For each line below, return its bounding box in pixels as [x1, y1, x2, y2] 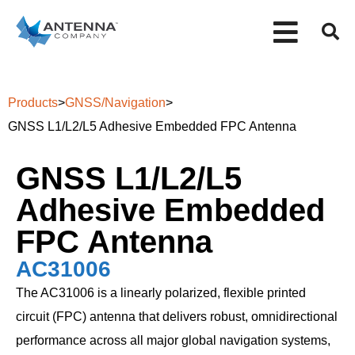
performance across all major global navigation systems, [16, 334, 330, 347]
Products [8, 96, 58, 109]
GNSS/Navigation [65, 96, 166, 109]
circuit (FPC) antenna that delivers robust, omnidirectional [16, 310, 338, 323]
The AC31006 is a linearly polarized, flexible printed [16, 286, 306, 300]
